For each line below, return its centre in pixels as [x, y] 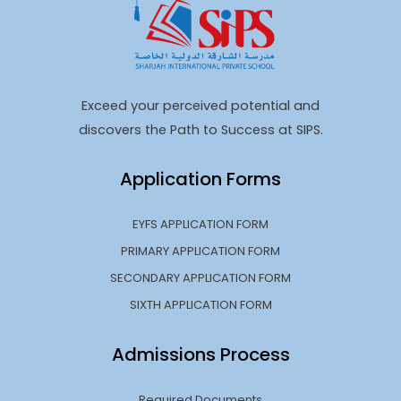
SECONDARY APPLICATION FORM [200, 277]
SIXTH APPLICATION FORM [200, 304]
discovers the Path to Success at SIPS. [200, 129]
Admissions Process [200, 354]
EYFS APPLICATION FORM [200, 224]
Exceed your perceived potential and [200, 105]
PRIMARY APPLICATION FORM [200, 251]
